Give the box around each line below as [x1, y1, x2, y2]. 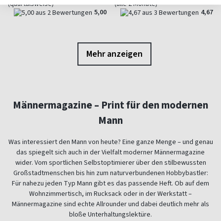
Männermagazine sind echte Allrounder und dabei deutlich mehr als [12, 199, 209, 209]
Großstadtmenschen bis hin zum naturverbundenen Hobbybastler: [13, 168, 208, 178]
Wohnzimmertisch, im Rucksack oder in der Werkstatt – [29, 189, 192, 199]
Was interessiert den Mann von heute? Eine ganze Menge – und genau [8, 137, 213, 147]
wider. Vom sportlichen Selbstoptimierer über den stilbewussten [15, 158, 206, 168]
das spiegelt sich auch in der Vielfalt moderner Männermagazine [16, 147, 205, 157]
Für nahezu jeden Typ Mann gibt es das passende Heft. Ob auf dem [12, 179, 209, 188]
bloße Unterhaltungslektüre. [69, 210, 152, 220]
